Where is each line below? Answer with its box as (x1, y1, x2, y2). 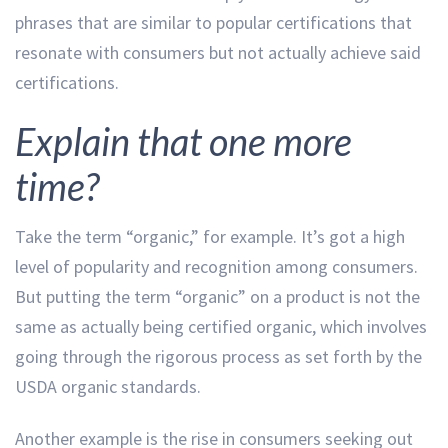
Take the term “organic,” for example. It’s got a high (15, 224, 405, 248)
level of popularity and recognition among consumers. (15, 254, 418, 278)
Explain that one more (15, 118, 352, 165)
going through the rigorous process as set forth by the (15, 344, 422, 368)
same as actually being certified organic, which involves (15, 314, 427, 338)
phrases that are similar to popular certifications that (15, 10, 412, 34)
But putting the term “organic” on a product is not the (15, 284, 420, 308)
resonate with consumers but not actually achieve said (15, 40, 421, 64)
